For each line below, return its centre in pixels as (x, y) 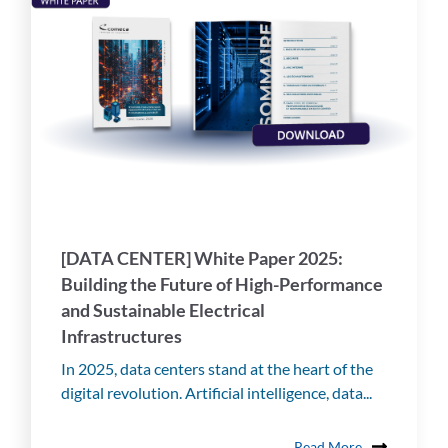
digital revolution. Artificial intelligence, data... (216, 393)
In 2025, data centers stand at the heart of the (217, 369)
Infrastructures (121, 336)
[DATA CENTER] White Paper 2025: (202, 258)
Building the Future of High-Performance (222, 284)
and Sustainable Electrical (163, 310)
